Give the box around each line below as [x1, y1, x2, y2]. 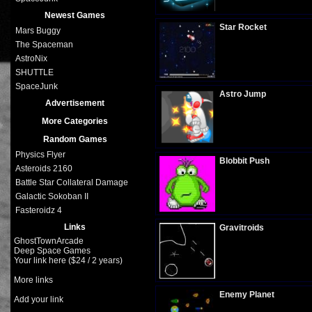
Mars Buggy [15, 26, 61, 36]
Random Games [42, 134, 107, 144]
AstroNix [15, 54, 47, 63]
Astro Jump [219, 89, 266, 99]
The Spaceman [15, 40, 73, 49]
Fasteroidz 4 [15, 205, 62, 215]
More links [13, 275, 53, 285]
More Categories [42, 116, 108, 126]
